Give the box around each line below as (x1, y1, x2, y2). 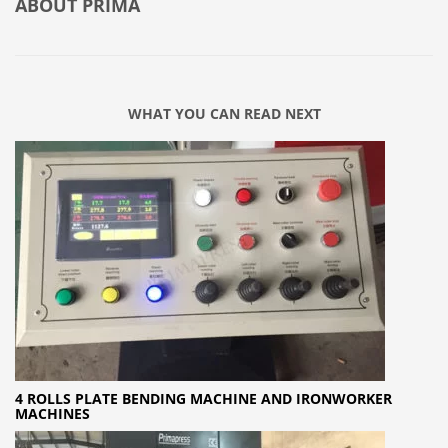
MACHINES (15, 404, 90, 424)
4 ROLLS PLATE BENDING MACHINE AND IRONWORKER (15, 389, 392, 409)
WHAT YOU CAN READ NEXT (127, 104, 321, 124)
